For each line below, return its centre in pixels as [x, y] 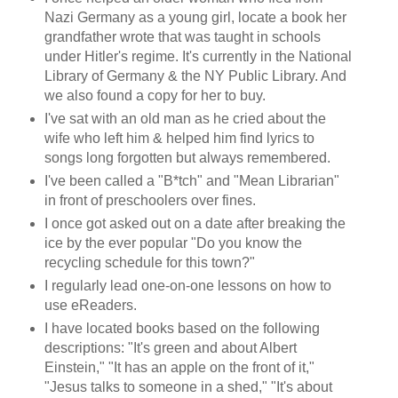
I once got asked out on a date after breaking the [195, 223]
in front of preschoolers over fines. [150, 200]
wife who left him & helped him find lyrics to [179, 138]
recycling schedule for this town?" [149, 262]
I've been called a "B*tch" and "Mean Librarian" [191, 180]
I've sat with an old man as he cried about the [185, 118]
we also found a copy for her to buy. [155, 95]
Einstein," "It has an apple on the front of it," [179, 367]
